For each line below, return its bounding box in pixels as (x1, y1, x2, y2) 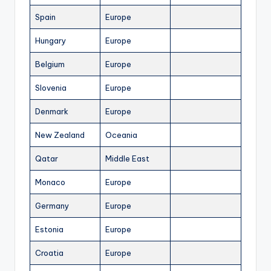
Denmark (35, 106, 68, 117)
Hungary (35, 36, 66, 46)
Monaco (35, 177, 65, 188)
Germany (35, 201, 69, 211)
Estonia (35, 224, 64, 235)
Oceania (105, 130, 137, 140)
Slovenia (35, 83, 67, 93)
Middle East (105, 154, 149, 164)
